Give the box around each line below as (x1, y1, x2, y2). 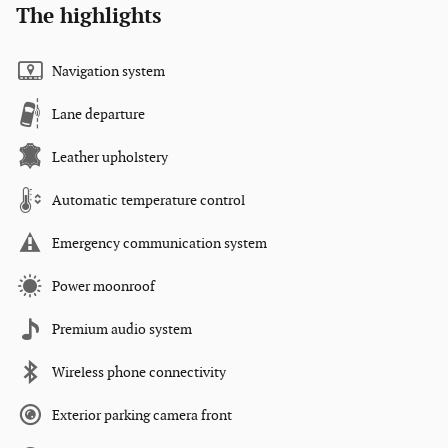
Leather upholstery (52, 149, 168, 167)
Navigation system (52, 63, 165, 81)
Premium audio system (52, 321, 192, 339)
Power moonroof (52, 278, 155, 296)
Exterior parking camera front (52, 407, 232, 425)
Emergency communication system (52, 235, 267, 253)
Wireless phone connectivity (52, 364, 226, 382)
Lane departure (52, 106, 145, 124)
